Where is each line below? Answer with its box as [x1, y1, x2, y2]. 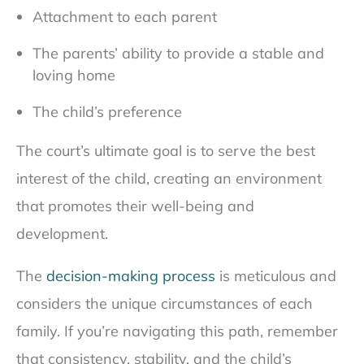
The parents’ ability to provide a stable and [32, 44, 324, 63]
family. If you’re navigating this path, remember [16, 322, 338, 341]
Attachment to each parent [32, 7, 217, 27]
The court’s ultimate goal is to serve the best [16, 141, 315, 161]
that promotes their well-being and [16, 197, 254, 216]
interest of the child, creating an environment [16, 169, 322, 188]
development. [16, 224, 108, 244]
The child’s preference [32, 102, 182, 122]
